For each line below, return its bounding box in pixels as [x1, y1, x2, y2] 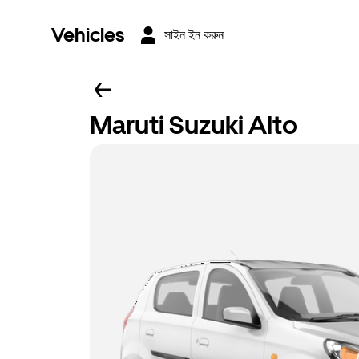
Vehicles [51, 23, 124, 46]
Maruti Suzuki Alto [90, 110, 298, 140]
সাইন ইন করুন [164, 28, 224, 42]
